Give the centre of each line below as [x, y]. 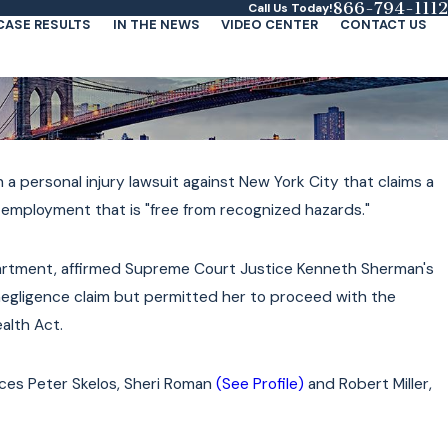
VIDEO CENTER [269, 24]
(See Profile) [259, 384]
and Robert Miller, [367, 384]
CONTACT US [383, 24]
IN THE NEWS [156, 24]
